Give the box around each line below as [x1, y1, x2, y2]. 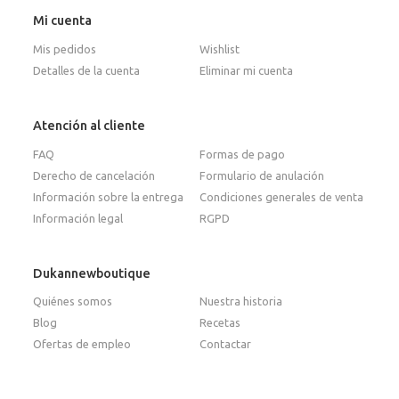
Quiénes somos [33, 295, 113, 308]
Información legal [33, 211, 124, 224]
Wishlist [199, 43, 240, 56]
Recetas [199, 316, 240, 330]
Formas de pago [199, 147, 285, 160]
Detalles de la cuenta [33, 64, 141, 77]
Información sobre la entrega [33, 190, 184, 203]
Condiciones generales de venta [199, 190, 363, 203]
